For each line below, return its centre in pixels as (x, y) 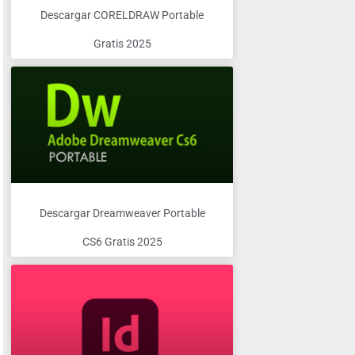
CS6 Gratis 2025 (122, 242)
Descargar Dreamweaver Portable (122, 214)
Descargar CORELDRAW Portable (122, 15)
